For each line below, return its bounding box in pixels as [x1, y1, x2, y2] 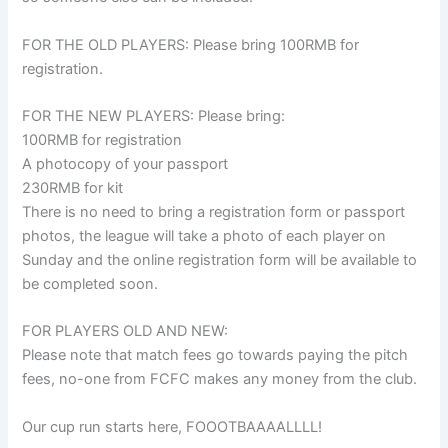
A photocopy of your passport [22, 155, 229, 174]
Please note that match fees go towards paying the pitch [22, 346, 409, 365]
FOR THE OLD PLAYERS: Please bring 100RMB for [22, 35, 360, 54]
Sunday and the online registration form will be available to [22, 251, 418, 270]
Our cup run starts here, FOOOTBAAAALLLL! [22, 417, 323, 436]
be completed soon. [22, 275, 159, 294]
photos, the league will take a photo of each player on [22, 227, 387, 246]
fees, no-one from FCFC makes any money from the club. [22, 370, 418, 389]
